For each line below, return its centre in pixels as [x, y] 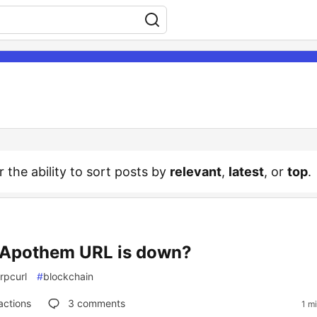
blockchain [68, 276]
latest [246, 172]
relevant [196, 172]
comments [100, 303]
